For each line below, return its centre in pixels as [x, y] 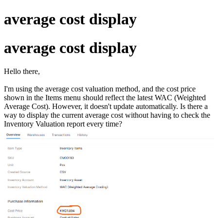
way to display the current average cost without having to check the [107, 115]
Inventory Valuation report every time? [63, 124]
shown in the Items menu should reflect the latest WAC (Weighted [105, 98]
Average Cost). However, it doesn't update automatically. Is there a [106, 107]
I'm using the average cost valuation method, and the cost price [100, 89]
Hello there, [23, 72]
